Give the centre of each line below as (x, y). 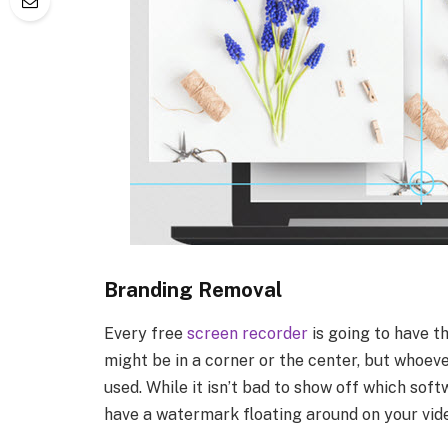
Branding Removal (193, 290)
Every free (146, 334)
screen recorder (248, 334)
